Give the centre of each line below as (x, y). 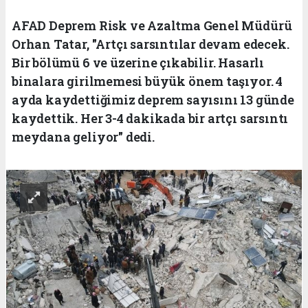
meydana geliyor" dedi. (83, 136)
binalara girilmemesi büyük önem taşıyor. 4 (147, 81)
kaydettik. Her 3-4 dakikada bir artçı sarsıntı (150, 118)
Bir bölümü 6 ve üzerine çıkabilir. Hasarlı (138, 62)
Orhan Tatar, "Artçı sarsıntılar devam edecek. (151, 44)
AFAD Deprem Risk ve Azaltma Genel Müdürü (152, 25)
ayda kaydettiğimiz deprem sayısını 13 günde (153, 99)
